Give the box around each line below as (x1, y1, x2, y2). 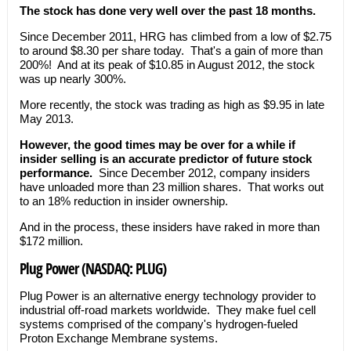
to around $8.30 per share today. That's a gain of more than (19, 44, 323, 57)
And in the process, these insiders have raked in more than (19, 220, 320, 233)
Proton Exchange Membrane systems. (19, 331, 218, 345)
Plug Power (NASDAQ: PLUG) (19, 259, 169, 278)
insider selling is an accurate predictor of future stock (19, 152, 312, 165)
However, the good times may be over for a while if (19, 138, 295, 151)
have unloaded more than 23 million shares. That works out (19, 180, 324, 194)
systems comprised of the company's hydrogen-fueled (19, 317, 298, 331)
